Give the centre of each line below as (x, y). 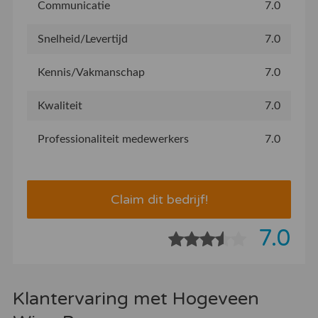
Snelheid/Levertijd (82, 39)
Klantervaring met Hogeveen (136, 298)
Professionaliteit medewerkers (113, 139)
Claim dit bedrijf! (159, 199)
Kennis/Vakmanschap (91, 72)
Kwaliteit (60, 105)
